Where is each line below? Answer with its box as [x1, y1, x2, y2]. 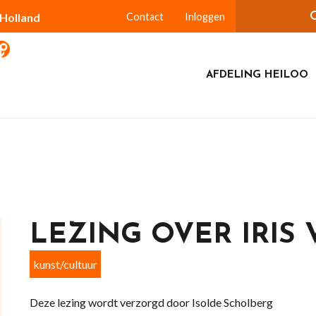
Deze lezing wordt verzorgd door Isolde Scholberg [29, 296, 273, 309]
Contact [126, 11, 164, 23]
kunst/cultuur [32, 257, 97, 271]
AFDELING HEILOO [205, 70, 308, 80]
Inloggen [184, 11, 225, 23]
